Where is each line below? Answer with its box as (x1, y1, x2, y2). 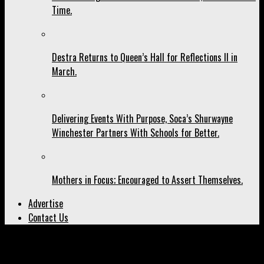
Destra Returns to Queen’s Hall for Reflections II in (52, 49, 237, 64)
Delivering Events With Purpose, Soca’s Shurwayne (52, 111, 233, 126)
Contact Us (28, 210, 68, 225)
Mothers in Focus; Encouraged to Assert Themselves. (52, 172, 243, 187)
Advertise (28, 196, 63, 210)
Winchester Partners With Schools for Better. (52, 125, 219, 140)
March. (52, 64, 77, 78)
